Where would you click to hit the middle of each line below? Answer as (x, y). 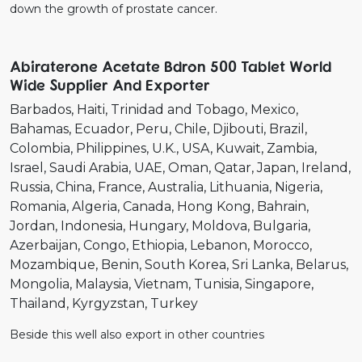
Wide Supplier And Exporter (110, 84)
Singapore (278, 284)
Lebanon (219, 245)
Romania (38, 206)
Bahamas (39, 128)
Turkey (174, 303)
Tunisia (217, 284)
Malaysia (102, 284)
